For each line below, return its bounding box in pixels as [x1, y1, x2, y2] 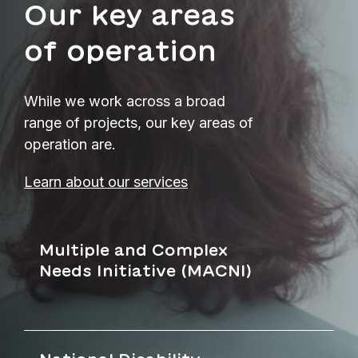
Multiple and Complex [39, 240, 228, 259]
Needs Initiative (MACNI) [39, 261, 252, 280]
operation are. [24, 135, 116, 153]
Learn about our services [24, 173, 188, 190]
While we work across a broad [24, 92, 225, 109]
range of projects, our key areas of [24, 113, 253, 131]
